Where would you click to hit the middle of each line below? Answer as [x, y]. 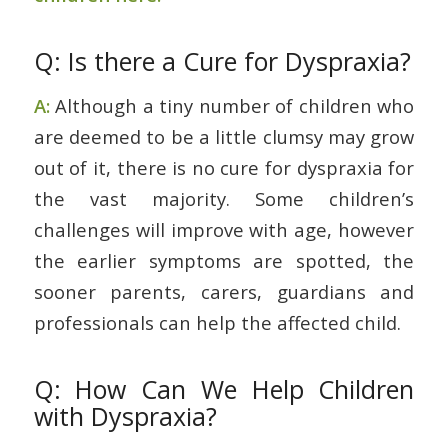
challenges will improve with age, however [224, 230]
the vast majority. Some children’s [224, 199]
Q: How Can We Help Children [224, 388]
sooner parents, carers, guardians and [224, 292]
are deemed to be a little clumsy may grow [224, 137]
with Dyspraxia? [125, 415]
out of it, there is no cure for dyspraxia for [224, 168]
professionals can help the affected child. [217, 323]
